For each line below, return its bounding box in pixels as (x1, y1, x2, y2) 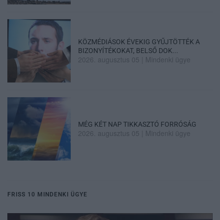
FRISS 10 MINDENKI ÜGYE (7, 191, 87, 198)
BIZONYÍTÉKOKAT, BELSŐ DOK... (78, 46, 179, 55)
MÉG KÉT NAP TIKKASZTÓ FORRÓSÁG (78, 120, 197, 129)
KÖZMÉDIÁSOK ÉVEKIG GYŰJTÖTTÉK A (78, 37, 200, 46)
